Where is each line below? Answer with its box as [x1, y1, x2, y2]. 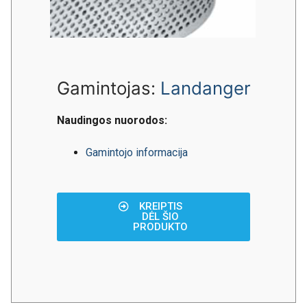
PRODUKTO [133, 221, 188, 234]
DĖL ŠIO [142, 210, 179, 223]
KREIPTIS [138, 200, 182, 213]
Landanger [160, 77, 251, 99]
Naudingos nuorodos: [57, 113, 167, 127]
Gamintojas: [57, 77, 160, 99]
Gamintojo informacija [85, 146, 188, 160]
